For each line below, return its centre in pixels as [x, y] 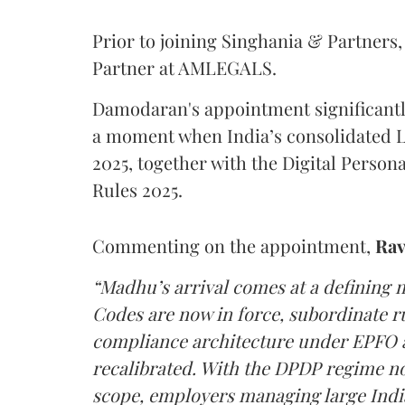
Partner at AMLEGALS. [184, 67]
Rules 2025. [137, 189]
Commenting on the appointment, [234, 245]
